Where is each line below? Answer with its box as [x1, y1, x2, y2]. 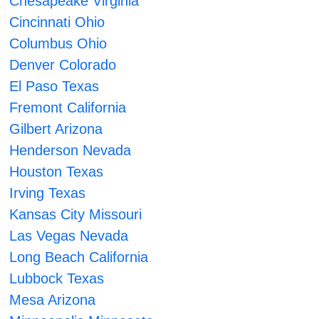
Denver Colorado [9, 57, 117, 73]
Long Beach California [9, 249, 149, 266]
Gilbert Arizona [9, 121, 103, 137]
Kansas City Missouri [9, 206, 142, 223]
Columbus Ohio [9, 36, 108, 52]
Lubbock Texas [9, 271, 105, 287]
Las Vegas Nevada [9, 228, 129, 244]
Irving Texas [9, 185, 86, 202]
